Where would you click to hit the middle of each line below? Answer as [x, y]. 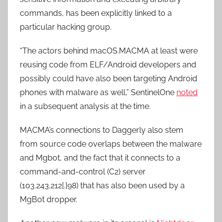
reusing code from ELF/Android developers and [108, 64]
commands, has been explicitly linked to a [96, 13]
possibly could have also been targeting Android [109, 78]
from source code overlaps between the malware [111, 144]
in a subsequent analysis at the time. [85, 106]
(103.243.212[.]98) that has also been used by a [102, 185]
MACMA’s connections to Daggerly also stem [102, 130]
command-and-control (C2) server [83, 171]
